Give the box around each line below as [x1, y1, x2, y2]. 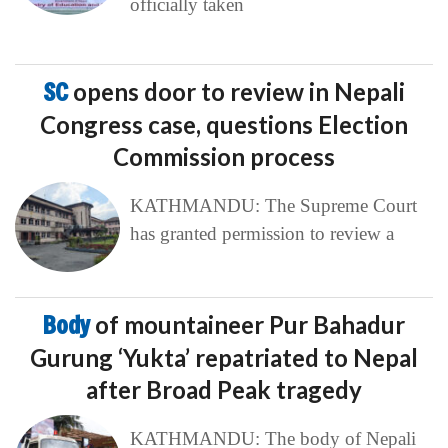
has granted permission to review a [129, 223, 394, 245]
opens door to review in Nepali [73, 77, 405, 107]
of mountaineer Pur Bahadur [95, 310, 405, 340]
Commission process [113, 142, 335, 172]
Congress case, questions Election [40, 110, 408, 140]
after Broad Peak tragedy [86, 375, 362, 405]
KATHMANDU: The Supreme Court [129, 195, 417, 217]
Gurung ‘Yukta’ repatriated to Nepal [30, 343, 418, 373]
